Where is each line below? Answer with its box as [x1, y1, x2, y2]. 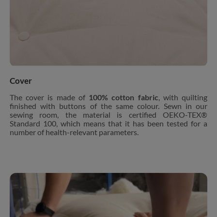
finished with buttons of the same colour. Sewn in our [10, 101, 207, 110]
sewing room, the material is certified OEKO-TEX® [10, 110, 207, 119]
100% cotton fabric [89, 93, 158, 102]
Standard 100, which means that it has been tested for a [10, 119, 207, 128]
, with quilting [158, 93, 208, 102]
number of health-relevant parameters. [10, 127, 139, 137]
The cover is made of [10, 93, 89, 102]
